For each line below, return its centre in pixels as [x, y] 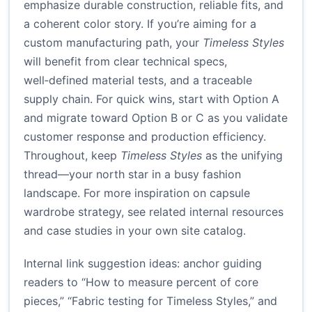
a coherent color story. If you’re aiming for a [140, 24]
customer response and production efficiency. [145, 137]
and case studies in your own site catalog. [135, 231]
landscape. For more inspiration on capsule [137, 193]
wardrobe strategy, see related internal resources [154, 212]
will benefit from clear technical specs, [125, 62]
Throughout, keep [72, 156]
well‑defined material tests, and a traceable [138, 80]
